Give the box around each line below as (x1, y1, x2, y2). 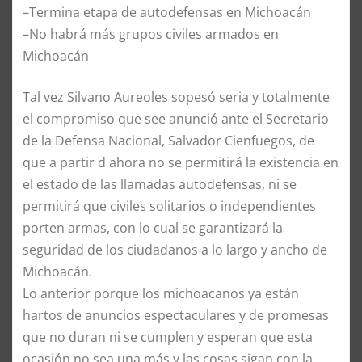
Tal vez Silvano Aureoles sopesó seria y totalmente (23, 87, 330, 106)
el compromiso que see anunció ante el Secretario (23, 109, 329, 128)
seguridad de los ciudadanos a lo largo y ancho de (23, 240, 327, 259)
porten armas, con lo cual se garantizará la (23, 218, 283, 237)
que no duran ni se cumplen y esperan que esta (23, 327, 313, 346)
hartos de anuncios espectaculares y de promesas (23, 305, 329, 324)
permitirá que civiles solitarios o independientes (23, 196, 316, 215)
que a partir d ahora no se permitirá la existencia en (23, 153, 339, 171)
